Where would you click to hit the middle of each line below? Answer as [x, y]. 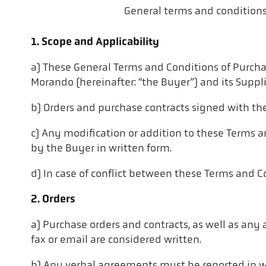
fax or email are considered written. [116, 240]
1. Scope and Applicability [95, 43]
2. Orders [53, 200]
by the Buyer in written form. [101, 149]
